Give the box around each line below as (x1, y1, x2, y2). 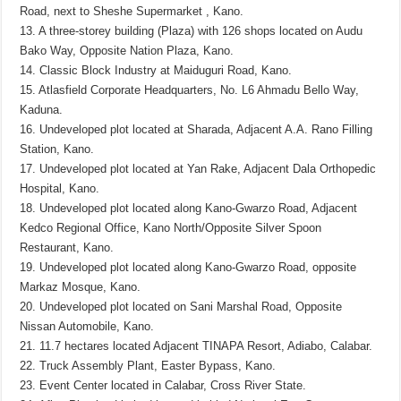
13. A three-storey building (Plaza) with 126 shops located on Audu (20, 24, 363, 38)
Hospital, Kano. (20, 182, 100, 196)
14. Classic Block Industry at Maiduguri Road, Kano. (20, 64, 293, 78)
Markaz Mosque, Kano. (20, 280, 141, 294)
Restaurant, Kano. (20, 241, 115, 255)
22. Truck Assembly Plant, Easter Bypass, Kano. (20, 359, 277, 373)
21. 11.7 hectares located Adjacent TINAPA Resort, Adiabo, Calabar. (20, 339, 373, 354)
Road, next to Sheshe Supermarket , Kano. (20, 4, 244, 19)
